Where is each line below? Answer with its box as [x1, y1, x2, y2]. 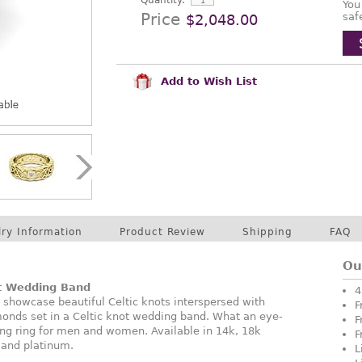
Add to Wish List [157, 74, 257, 87]
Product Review [120, 226, 205, 238]
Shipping [242, 226, 293, 238]
